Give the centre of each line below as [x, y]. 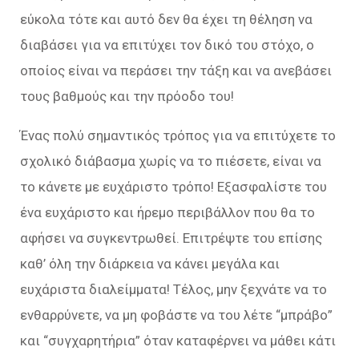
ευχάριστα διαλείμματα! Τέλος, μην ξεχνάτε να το [173, 289]
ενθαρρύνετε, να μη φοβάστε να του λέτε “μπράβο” [176, 315]
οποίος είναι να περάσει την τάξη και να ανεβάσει [176, 71]
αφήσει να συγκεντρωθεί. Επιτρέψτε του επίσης [171, 238]
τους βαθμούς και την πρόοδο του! [127, 96]
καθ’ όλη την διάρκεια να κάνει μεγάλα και [150, 264]
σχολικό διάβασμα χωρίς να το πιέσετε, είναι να [171, 161]
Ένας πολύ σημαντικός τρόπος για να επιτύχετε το [178, 135]
